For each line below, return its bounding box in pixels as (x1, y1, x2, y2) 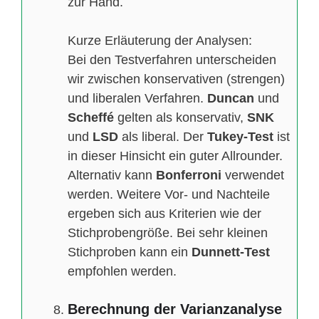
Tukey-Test (207, 130, 273, 145)
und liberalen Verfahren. (68, 91, 207, 106)
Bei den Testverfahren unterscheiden (68, 53, 276, 68)
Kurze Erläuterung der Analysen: (68, 33, 252, 48)
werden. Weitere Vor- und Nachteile (68, 187, 270, 202)
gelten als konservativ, (117, 110, 247, 125)
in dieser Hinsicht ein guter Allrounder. (68, 149, 283, 164)
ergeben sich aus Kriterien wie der (68, 206, 261, 221)
